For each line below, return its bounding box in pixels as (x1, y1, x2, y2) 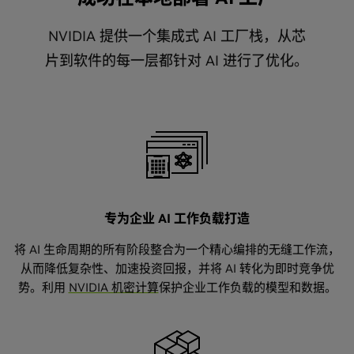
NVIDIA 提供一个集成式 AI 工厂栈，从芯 (47, 26, 306, 45)
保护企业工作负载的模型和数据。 (158, 279, 337, 295)
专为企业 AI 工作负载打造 (104, 209, 250, 226)
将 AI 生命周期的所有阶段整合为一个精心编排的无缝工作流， (14, 241, 340, 257)
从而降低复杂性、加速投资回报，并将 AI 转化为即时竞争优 (20, 260, 334, 276)
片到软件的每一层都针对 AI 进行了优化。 (45, 51, 309, 70)
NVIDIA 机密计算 (68, 279, 159, 295)
